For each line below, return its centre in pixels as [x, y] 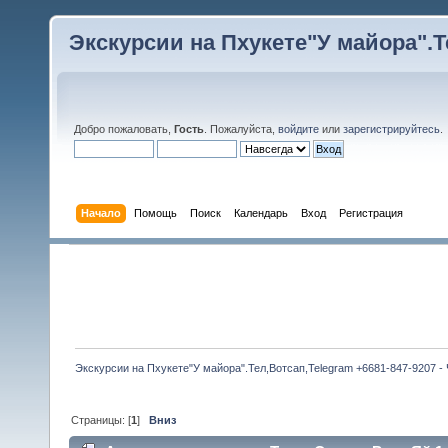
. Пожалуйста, [241, 128]
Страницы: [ [101, 419]
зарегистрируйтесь [391, 128]
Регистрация [371, 212]
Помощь [156, 212]
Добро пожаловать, [124, 128]
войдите [298, 128]
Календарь [261, 212]
